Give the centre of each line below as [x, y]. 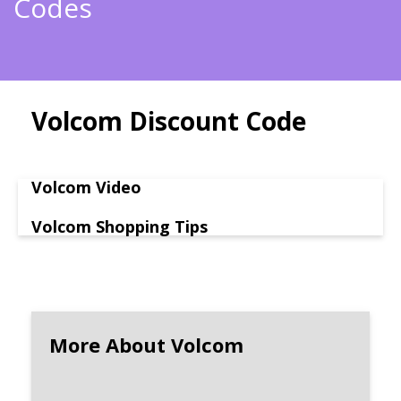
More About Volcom [146, 345]
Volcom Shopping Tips [119, 227]
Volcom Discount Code [169, 121]
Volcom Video [86, 188]
